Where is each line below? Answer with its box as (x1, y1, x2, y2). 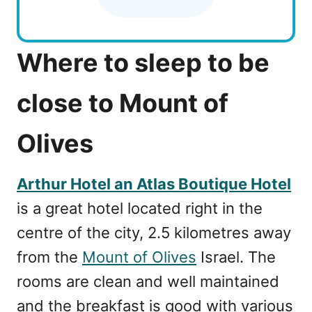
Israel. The (196, 247, 276, 266)
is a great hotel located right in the (17, 198, 263, 217)
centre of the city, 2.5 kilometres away (17, 223, 291, 242)
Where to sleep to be (17, 47, 270, 78)
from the (17, 247, 82, 266)
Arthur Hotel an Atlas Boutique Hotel (17, 174, 291, 193)
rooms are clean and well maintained (17, 272, 279, 290)
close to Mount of (17, 87, 228, 118)
